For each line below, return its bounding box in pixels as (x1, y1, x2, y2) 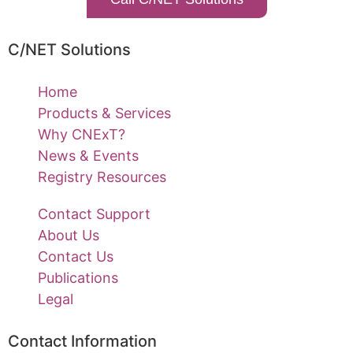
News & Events (37, 147, 139, 164)
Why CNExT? (37, 125, 125, 143)
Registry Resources (37, 168, 166, 185)
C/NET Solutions (8, 39, 131, 59)
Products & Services (37, 104, 171, 121)
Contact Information (8, 331, 157, 351)
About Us (37, 226, 99, 243)
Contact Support (37, 205, 150, 222)
